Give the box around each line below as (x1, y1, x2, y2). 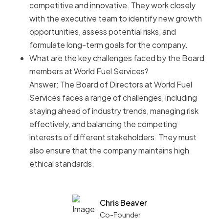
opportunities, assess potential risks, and (29, 26, 176, 37)
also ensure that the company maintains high (29, 145, 189, 156)
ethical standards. (29, 158, 94, 169)
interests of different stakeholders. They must (29, 132, 197, 143)
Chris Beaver (99, 197, 147, 208)
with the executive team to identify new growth (29, 13, 202, 24)
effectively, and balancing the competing (29, 119, 177, 130)
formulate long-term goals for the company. (29, 40, 188, 50)
